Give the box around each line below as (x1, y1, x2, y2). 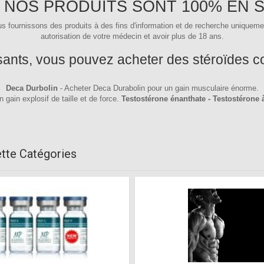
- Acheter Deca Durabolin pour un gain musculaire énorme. (60, 84, 259, 93)
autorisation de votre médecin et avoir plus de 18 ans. (40, 32, 224, 41)
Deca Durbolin (5, 84, 60, 93)
